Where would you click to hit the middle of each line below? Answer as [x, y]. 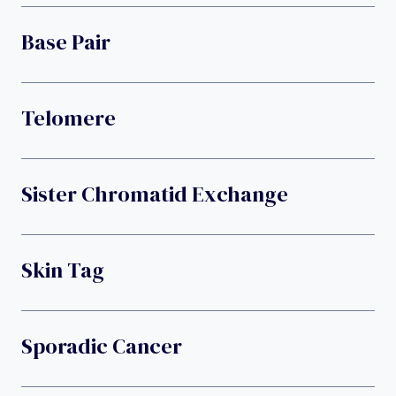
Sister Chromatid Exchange [155, 194]
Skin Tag [63, 270]
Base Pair [66, 42]
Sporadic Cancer [102, 346]
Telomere [69, 118]
